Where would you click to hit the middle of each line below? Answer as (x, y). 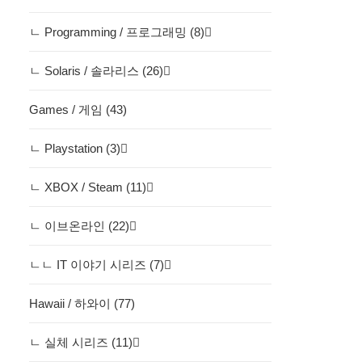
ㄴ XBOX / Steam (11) (88, 187)
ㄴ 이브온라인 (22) (79, 225)
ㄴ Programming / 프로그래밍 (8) (117, 32)
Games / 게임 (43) (78, 109)
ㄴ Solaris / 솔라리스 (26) (96, 70)
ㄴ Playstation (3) (75, 148)
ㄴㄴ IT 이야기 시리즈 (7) (97, 264)
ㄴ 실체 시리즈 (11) (81, 342)
